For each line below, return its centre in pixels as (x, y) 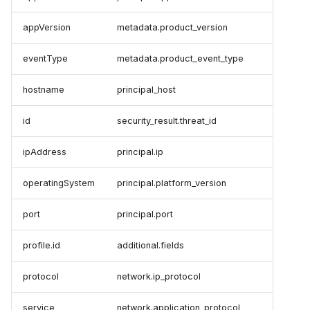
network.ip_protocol (159, 277)
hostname (44, 90)
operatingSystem (59, 183)
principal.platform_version (172, 183)
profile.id (42, 246)
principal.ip (140, 152)
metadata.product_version (172, 28)
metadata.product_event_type (180, 59)
